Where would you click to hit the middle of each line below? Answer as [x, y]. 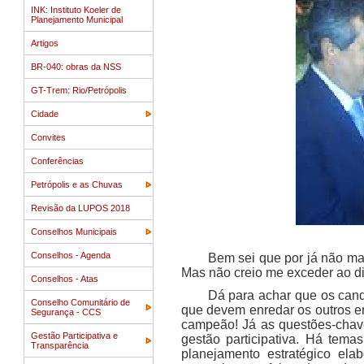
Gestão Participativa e [74, 336]
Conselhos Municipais [74, 232]
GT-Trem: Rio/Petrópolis [79, 90]
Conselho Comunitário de [80, 302]
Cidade [45, 114]
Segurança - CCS [66, 312]
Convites [48, 137]
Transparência [60, 345]
